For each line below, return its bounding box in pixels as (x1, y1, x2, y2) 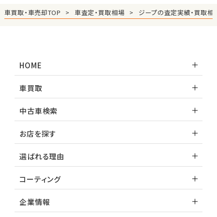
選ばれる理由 (19, 151, 64, 161)
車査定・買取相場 (75, 7, 125, 17)
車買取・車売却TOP (4, 7, 61, 17)
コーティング (19, 173, 61, 184)
